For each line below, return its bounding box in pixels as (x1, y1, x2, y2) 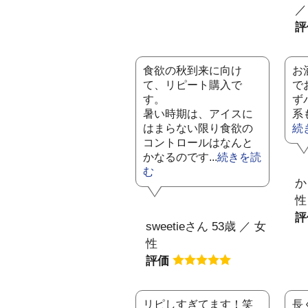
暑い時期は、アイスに (143, 108, 253, 120)
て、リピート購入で (143, 79, 242, 91)
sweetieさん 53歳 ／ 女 (146, 220, 266, 233)
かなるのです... (143, 151, 217, 163)
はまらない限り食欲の (143, 122, 253, 134)
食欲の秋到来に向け (143, 65, 242, 76)
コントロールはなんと (143, 137, 253, 148)
